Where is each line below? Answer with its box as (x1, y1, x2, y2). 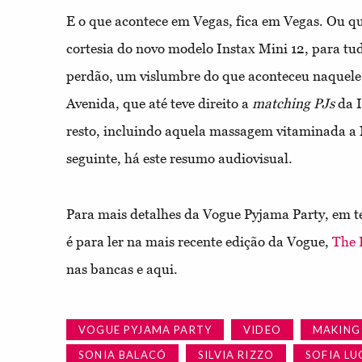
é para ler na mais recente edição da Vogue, (66, 234, 332, 250)
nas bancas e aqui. (66, 261, 181, 277)
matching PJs (252, 95, 335, 112)
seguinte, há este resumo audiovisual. (66, 150, 293, 166)
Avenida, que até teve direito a (66, 95, 252, 112)
